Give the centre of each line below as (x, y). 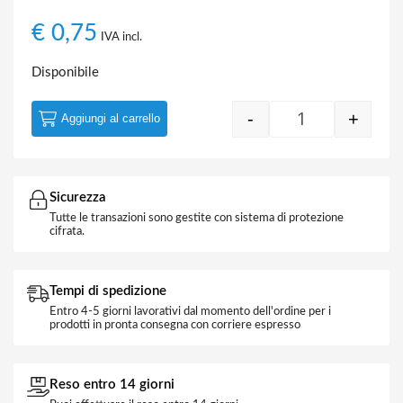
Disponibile (65, 72)
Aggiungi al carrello (111, 118)
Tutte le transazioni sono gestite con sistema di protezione (197, 218)
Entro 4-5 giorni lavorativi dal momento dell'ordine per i (190, 312)
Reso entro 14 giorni (112, 385)
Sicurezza (78, 197)
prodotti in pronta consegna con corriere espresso (175, 325)
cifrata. (67, 232)
